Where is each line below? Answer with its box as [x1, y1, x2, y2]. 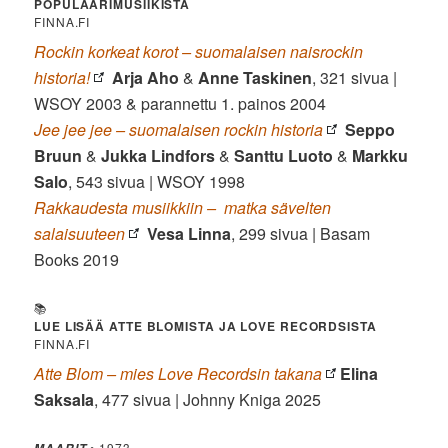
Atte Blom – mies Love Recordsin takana [34, 361, 323, 385]
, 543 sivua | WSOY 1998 [68, 169, 246, 193]
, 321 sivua [312, 65, 390, 89]
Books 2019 [34, 247, 120, 271]
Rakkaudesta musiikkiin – [34, 195, 217, 219]
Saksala [34, 387, 95, 411]
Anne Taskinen [198, 65, 313, 89]
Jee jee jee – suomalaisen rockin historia [34, 117, 324, 141]
